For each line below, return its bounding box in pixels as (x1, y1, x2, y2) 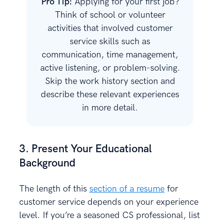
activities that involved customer (47, 23, 173, 33)
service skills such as (70, 36, 150, 47)
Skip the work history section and (45, 76, 175, 86)
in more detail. (82, 102, 138, 113)
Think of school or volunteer (55, 9, 165, 20)
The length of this (19, 183, 89, 194)
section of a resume (89, 183, 165, 194)
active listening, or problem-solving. (40, 62, 180, 73)
